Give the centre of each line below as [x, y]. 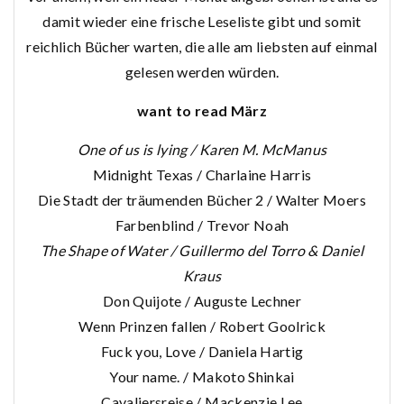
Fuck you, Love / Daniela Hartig [202, 351]
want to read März [202, 110]
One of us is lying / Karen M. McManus [202, 149]
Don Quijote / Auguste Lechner [202, 300]
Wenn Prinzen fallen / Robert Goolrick [202, 326]
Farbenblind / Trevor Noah [202, 225]
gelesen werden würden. [202, 71]
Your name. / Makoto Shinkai [202, 376]
